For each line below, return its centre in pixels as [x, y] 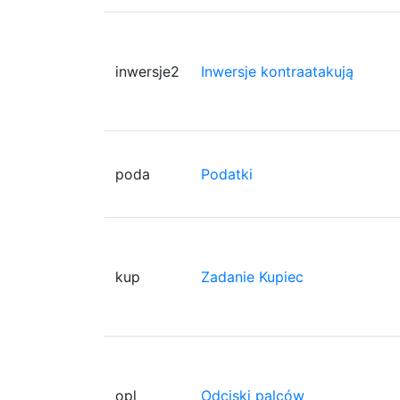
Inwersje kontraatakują [277, 71]
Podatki [227, 174]
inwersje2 [147, 71]
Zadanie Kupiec [252, 276]
